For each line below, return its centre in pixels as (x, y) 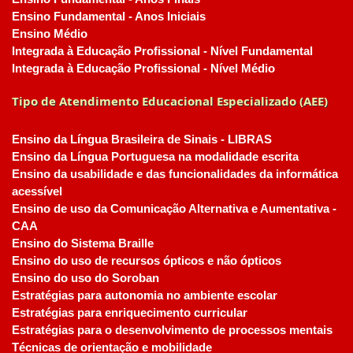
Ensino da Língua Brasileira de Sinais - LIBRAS (142, 139)
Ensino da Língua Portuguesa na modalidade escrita (155, 157)
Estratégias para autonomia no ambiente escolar (145, 295)
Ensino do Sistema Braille (83, 243)
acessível (37, 191)
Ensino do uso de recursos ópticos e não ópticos (147, 261)
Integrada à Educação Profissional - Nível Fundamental (162, 51)
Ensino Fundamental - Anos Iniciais (109, 17)
